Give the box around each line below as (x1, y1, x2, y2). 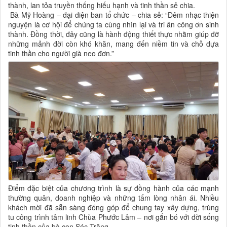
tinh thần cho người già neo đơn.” (8, 48, 114, 59)
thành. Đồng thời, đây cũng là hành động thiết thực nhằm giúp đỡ (8, 29, 219, 40)
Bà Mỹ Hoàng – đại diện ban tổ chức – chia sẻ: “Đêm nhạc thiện (8, 10, 219, 20)
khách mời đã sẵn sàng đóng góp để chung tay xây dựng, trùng (8, 202, 219, 212)
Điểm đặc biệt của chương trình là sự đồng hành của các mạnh (8, 183, 219, 193)
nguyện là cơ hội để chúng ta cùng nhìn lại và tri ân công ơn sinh (8, 19, 219, 30)
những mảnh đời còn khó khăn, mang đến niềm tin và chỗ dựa (8, 39, 219, 49)
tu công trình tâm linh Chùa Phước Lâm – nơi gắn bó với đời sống (8, 212, 219, 222)
